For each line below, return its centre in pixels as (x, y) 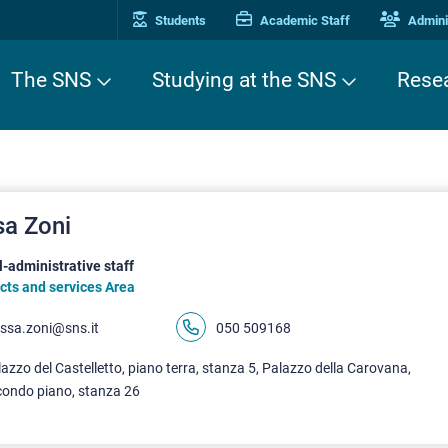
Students (179, 20)
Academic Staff (303, 20)
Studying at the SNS (244, 80)
